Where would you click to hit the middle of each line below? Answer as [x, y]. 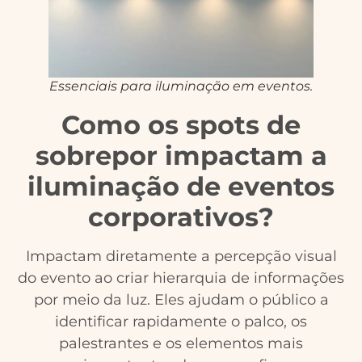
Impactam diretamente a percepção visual [181, 256]
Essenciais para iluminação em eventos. [181, 86]
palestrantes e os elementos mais [181, 343]
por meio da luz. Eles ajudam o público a [181, 299]
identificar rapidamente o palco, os [181, 321]
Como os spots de [181, 124]
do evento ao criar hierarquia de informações [181, 278]
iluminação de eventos [181, 186]
